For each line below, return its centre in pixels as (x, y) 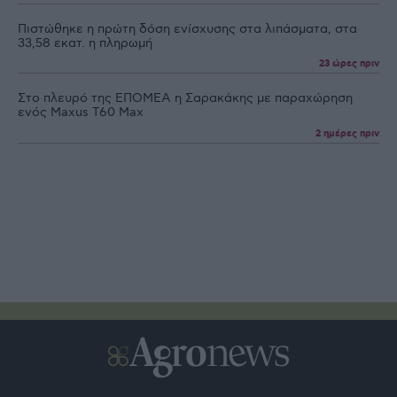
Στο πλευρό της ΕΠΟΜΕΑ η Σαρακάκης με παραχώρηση (185, 98)
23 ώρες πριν (349, 64)
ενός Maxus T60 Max (81, 113)
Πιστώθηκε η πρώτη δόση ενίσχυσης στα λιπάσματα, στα (187, 29)
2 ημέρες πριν (347, 133)
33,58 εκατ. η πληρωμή (85, 43)
